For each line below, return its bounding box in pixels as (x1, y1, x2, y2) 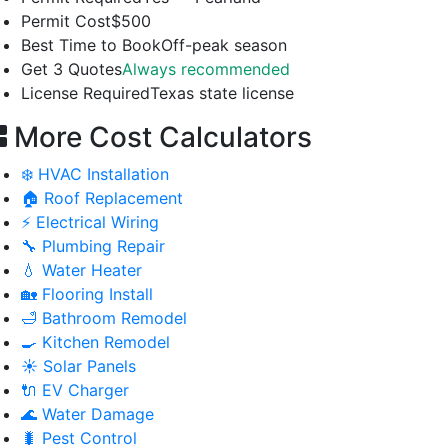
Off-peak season (161, 34, 287, 55)
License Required (21, 82, 150, 103)
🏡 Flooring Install (21, 283, 153, 304)
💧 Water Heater (21, 259, 142, 280)
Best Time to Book (21, 34, 161, 55)
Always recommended (122, 58, 290, 79)
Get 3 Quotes (21, 58, 122, 79)
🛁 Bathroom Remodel (21, 307, 187, 328)
